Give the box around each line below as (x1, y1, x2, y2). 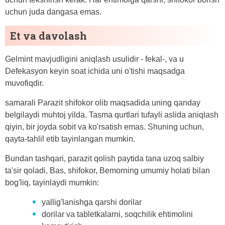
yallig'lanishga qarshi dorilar (42, 197, 142, 206)
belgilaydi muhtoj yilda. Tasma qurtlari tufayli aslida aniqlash (5, 110, 218, 119)
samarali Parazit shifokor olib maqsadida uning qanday (5, 98, 200, 107)
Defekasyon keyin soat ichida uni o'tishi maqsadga (5, 66, 185, 75)
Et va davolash (10, 29, 87, 42)
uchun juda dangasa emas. (5, 7, 101, 16)
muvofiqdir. (5, 78, 44, 87)
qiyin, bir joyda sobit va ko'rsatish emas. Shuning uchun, (5, 122, 204, 131)
